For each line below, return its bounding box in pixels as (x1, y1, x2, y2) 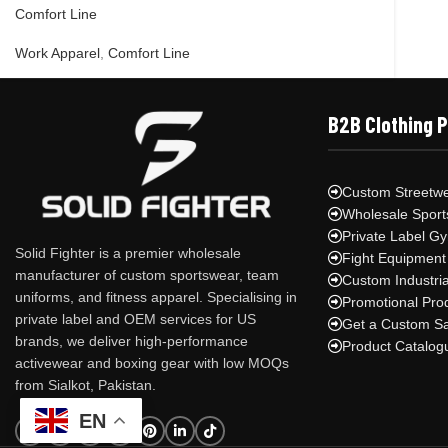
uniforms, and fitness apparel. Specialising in (15, 289, 297, 306)
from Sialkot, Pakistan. (15, 377, 156, 394)
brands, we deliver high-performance (15, 333, 248, 350)
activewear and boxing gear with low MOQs (15, 355, 289, 372)
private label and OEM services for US (15, 311, 256, 328)
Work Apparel (15, 45, 100, 61)
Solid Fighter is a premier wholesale (15, 245, 241, 262)
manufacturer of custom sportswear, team (15, 267, 279, 284)
